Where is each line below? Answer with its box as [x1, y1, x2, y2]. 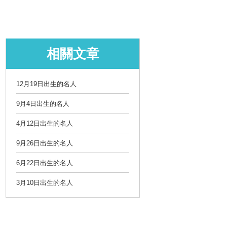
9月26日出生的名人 [16, 139, 73, 147]
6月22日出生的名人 [16, 159, 73, 167]
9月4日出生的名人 [16, 100, 69, 107]
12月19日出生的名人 [16, 80, 77, 88]
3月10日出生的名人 [16, 179, 73, 186]
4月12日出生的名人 [16, 120, 73, 127]
